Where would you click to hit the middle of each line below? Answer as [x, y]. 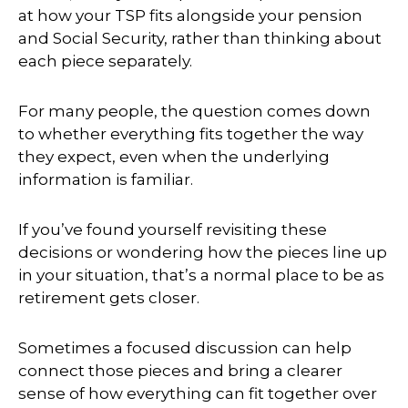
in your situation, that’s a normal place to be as [201, 275]
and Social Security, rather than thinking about [200, 38]
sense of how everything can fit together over [198, 393]
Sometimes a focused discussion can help [185, 347]
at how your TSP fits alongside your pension [190, 15]
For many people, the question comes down [194, 111]
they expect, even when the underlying [174, 156]
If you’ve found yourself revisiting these [173, 229]
